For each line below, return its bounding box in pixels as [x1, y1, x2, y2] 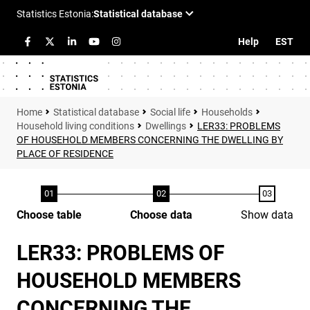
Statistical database [53, 107, 139, 118]
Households [201, 107, 253, 118]
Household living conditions [17, 120, 134, 131]
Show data [241, 208, 293, 221]
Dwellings [145, 120, 186, 131]
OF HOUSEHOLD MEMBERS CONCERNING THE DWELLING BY [17, 134, 283, 145]
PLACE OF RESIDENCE [17, 148, 113, 159]
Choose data [130, 208, 192, 221]
